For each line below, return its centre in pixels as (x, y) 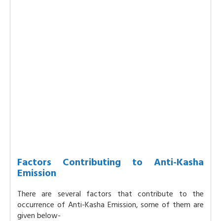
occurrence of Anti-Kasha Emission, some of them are (110, 205)
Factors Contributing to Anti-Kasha (110, 163)
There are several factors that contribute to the (110, 194)
